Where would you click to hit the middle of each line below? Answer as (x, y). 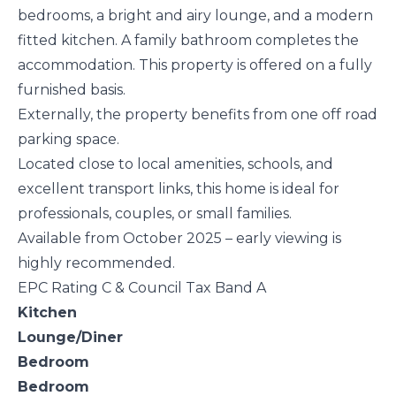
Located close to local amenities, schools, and (175, 164)
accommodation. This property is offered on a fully (195, 65)
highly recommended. (96, 263)
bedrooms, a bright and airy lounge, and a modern (195, 16)
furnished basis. (72, 90)
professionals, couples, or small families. (155, 214)
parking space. (69, 140)
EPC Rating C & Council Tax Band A (142, 288)
